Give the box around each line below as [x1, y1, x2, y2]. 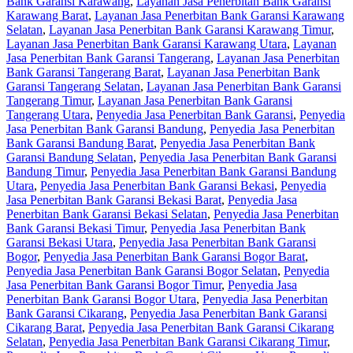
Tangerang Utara [6, 107, 90, 121]
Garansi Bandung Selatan [6, 150, 133, 164]
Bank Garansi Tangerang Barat [6, 65, 161, 79]
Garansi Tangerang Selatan [6, 79, 140, 93]
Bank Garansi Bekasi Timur [6, 221, 144, 235]
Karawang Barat [6, 8, 88, 22]
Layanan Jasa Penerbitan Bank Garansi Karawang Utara [6, 36, 287, 50]
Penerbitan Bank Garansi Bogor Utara [6, 292, 196, 306]
